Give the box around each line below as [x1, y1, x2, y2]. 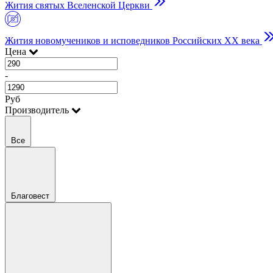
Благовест [11, 191, 49, 200]
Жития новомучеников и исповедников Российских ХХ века [5, 35, 260, 46]
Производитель [5, 105, 69, 115]
